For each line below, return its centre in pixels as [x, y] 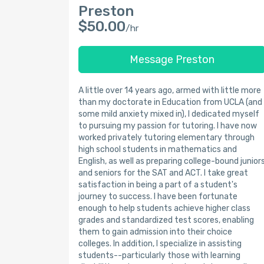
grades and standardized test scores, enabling [166, 220]
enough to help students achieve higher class [164, 208]
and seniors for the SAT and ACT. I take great [163, 173]
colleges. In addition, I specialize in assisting [160, 244]
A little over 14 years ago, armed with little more [170, 90]
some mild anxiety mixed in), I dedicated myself [169, 114]
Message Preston [172, 60]
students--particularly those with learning [159, 255]
